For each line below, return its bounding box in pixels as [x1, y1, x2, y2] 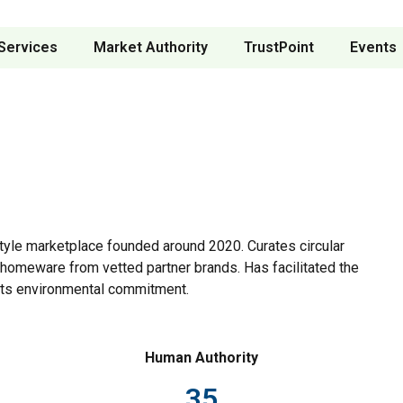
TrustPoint [244, 39, 314, 56]
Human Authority [145, 349, 258, 366]
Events [350, 39, 397, 56]
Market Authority [94, 39, 208, 56]
